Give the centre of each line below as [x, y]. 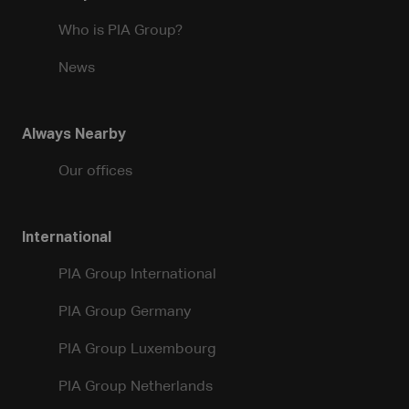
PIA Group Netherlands [136, 387]
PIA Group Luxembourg [137, 350]
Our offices [95, 172]
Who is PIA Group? [121, 31]
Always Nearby [74, 135]
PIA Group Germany [125, 312]
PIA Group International [137, 275]
